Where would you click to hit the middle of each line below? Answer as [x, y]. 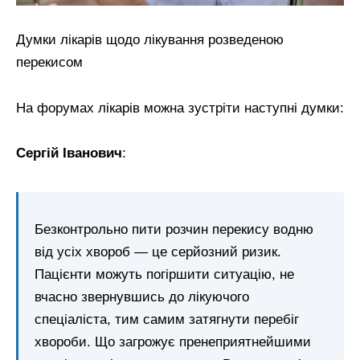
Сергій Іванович [69, 153]
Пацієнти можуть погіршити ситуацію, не [164, 275]
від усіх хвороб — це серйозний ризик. [158, 252]
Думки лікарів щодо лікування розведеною [150, 39]
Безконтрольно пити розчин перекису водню [174, 230]
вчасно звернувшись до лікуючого [142, 297]
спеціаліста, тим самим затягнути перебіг [167, 320]
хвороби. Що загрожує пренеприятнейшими [173, 342]
